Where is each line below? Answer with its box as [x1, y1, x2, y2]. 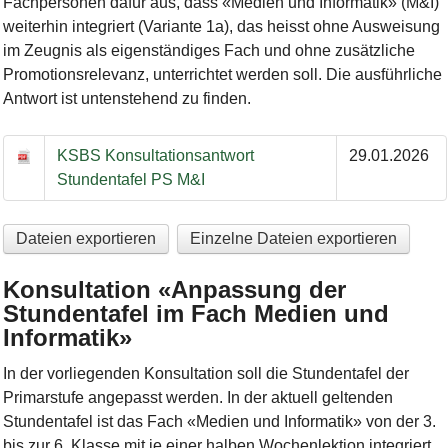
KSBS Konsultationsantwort [56, 147, 254, 165]
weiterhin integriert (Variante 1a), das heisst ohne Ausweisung [2, 18, 440, 36]
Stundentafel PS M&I [56, 171, 205, 189]
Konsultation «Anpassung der [2, 275, 346, 303]
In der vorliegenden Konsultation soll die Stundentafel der [2, 364, 409, 382]
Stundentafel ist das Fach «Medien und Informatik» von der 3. [2, 412, 436, 430]
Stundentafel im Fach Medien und [2, 299, 389, 327]
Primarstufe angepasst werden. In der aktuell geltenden [2, 388, 393, 406]
